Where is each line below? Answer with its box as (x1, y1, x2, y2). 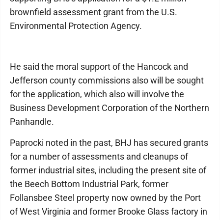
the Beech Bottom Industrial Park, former (10, 179, 168, 190)
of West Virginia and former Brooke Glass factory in (10, 206, 207, 217)
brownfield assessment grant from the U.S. (10, 7, 177, 18)
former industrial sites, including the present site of (10, 165, 206, 176)
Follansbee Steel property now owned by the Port (10, 192, 201, 203)
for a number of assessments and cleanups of (10, 151, 188, 162)
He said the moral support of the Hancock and (10, 61, 188, 72)
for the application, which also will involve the (10, 89, 184, 100)
